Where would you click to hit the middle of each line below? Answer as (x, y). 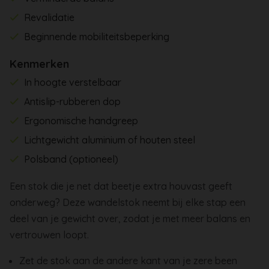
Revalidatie (50, 17)
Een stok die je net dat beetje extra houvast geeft (121, 186)
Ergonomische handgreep (81, 120)
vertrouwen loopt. (49, 234)
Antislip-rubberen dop (73, 101)
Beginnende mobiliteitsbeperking (97, 36)
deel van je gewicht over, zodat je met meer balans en (130, 218)
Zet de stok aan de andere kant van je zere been (128, 260)
